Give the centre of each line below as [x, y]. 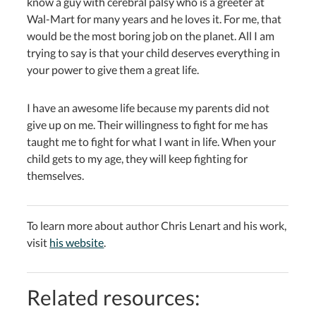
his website [77, 242]
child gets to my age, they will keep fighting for [138, 158]
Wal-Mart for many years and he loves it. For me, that [154, 18]
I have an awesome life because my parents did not [148, 107]
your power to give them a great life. [113, 69]
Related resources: [114, 297]
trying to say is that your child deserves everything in [154, 52]
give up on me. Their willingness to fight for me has [148, 124]
